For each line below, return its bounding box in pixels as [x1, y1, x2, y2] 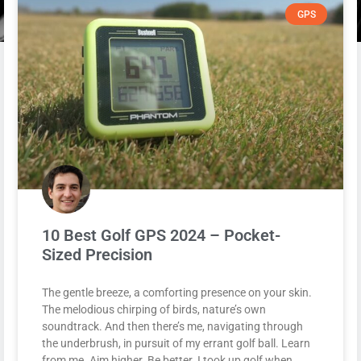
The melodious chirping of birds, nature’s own [42, 302, 266, 316]
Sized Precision [42, 244, 152, 264]
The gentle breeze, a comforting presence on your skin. [42, 285, 312, 299]
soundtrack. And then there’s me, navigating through [42, 319, 303, 333]
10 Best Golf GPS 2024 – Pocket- [42, 225, 280, 245]
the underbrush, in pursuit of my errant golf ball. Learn [42, 336, 310, 350]
